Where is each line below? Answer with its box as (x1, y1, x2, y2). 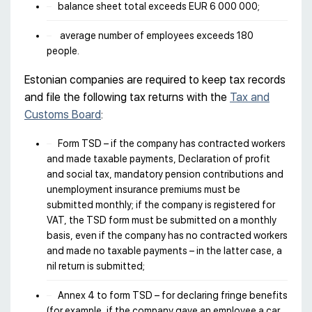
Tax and (230, 90, 270, 104)
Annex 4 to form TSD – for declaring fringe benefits (58, 289, 288, 301)
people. (47, 45, 79, 56)
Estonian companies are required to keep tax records (24, 72, 286, 86)
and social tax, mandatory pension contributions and (47, 168, 283, 180)
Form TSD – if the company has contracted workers (58, 137, 286, 149)
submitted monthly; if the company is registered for (47, 198, 275, 210)
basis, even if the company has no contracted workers (47, 229, 288, 241)
